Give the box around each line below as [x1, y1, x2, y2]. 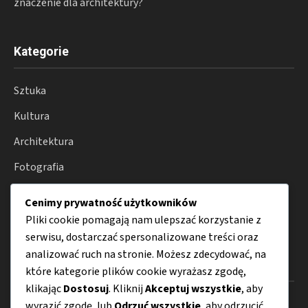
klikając [25, 280, 63, 296]
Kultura [14, 108, 49, 124]
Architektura [14, 133, 74, 149]
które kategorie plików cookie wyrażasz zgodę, [25, 263, 246, 279]
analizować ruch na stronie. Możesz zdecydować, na [25, 246, 266, 262]
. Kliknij [109, 280, 145, 296]
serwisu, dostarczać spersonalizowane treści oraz [25, 229, 258, 245]
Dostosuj [63, 280, 109, 296]
